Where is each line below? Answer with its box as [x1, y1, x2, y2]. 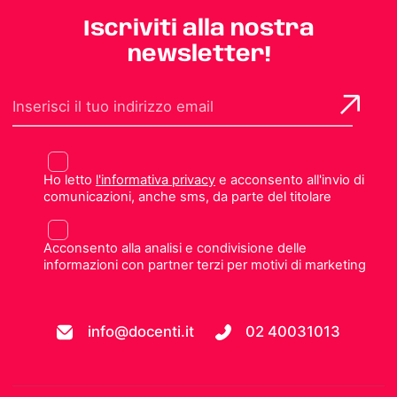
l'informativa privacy [95, 171, 215, 188]
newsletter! [127, 43, 270, 66]
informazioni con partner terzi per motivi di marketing [43, 256, 366, 273]
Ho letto [43, 171, 96, 188]
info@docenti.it [87, 323, 194, 341]
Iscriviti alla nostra [82, 17, 315, 41]
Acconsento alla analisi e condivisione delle [43, 239, 307, 256]
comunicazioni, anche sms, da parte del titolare [43, 188, 331, 205]
